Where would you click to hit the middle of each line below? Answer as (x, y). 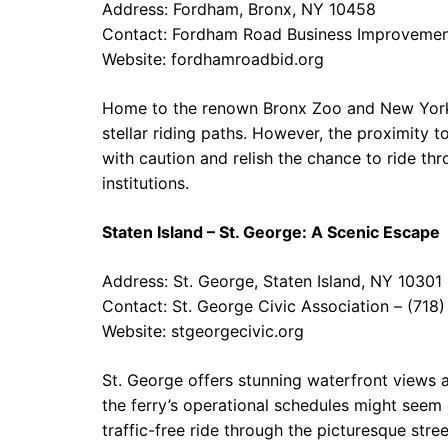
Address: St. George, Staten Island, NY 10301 (272, 281)
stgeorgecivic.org (237, 331)
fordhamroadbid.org (247, 59)
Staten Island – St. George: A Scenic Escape (271, 232)
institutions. (145, 183)
